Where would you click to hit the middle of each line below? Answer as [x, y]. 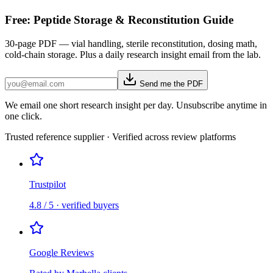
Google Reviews [62, 253]
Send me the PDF [170, 84]
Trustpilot [48, 185]
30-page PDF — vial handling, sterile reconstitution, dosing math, [131, 44]
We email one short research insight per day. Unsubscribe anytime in [136, 105]
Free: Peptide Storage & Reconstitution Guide [119, 20]
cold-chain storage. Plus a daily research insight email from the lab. [133, 55]
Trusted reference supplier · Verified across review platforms [120, 137]
